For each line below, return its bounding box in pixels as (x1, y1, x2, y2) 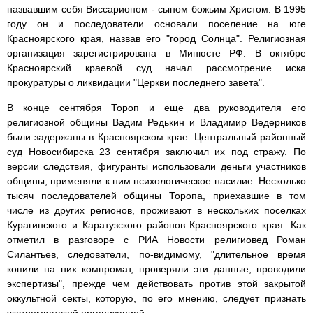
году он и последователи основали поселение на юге (7, 18, 306, 30)
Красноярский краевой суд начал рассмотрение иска (7, 62, 306, 74)
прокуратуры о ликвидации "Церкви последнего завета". (7, 77, 265, 89)
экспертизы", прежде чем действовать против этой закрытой (7, 278, 306, 290)
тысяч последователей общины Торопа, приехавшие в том (7, 190, 306, 202)
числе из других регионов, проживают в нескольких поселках (7, 205, 306, 217)
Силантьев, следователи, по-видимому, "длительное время (7, 249, 306, 261)
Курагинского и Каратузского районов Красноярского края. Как (7, 219, 306, 231)
